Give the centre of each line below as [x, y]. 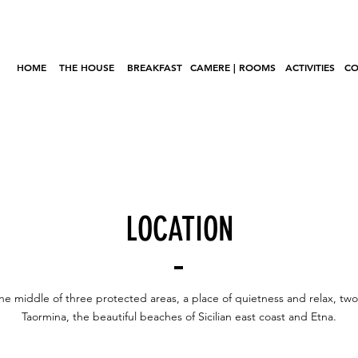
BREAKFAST [154, 67]
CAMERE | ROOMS [233, 67]
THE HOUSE [86, 67]
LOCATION [179, 229]
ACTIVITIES [310, 67]
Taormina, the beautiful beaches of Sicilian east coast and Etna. [179, 316]
